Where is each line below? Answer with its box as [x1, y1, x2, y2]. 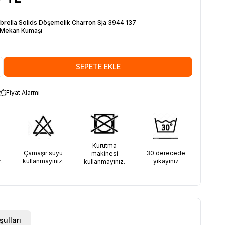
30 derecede [146, 149, 185, 157]
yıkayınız [153, 157, 179, 165]
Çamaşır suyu [24, 149, 63, 157]
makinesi [91, 149, 118, 157]
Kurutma [92, 141, 117, 149]
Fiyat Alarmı [6, 88, 40, 96]
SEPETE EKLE [75, 62, 121, 71]
